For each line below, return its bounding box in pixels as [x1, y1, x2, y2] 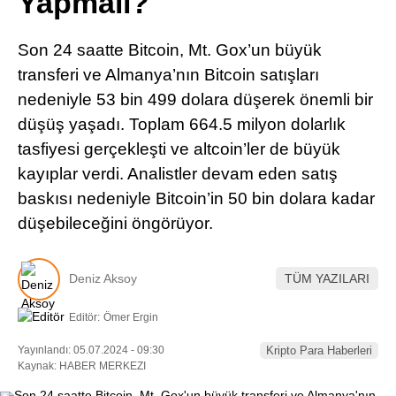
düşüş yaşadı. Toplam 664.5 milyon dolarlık [18, 115, 346, 133]
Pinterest [263, 15, 323, 30]
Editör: [69, 310, 100, 324]
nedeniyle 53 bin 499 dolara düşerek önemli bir [18, 90, 373, 109]
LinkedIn [263, 65, 321, 80]
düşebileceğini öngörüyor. [18, 214, 213, 232]
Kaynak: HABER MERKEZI [18, 359, 146, 372]
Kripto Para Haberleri [266, 343, 372, 357]
